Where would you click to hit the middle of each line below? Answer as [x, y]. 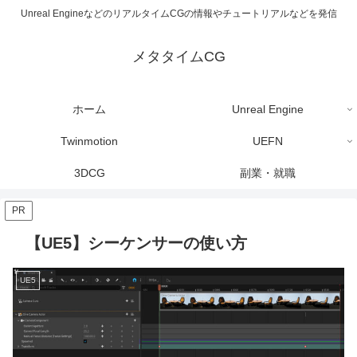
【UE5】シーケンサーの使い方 [136, 243]
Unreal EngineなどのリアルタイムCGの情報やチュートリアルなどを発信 [178, 14]
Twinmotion [89, 141]
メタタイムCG [178, 57]
